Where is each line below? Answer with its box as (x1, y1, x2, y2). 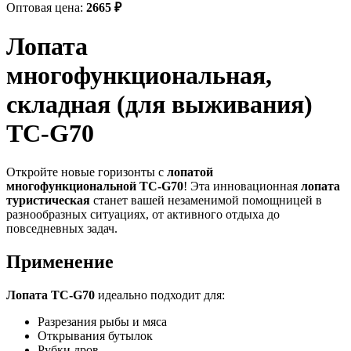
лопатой (167, 165, 213, 179)
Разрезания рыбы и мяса (38, 314, 167, 328)
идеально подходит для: (95, 288, 225, 302)
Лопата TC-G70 (6, 288, 95, 302)
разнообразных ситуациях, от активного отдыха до (6, 207, 280, 221)
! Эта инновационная (183, 179, 301, 193)
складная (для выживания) (6, 90, 313, 119)
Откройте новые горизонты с (6, 165, 167, 179)
